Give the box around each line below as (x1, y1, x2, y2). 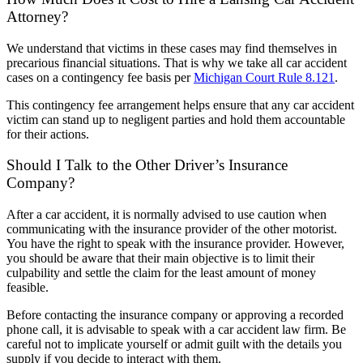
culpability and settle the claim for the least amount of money (6, 266, 316, 280)
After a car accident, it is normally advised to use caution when (6, 207, 327, 222)
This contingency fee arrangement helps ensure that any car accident (6, 97, 354, 112)
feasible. (6, 280, 49, 295)
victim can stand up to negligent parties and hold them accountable (6, 112, 345, 126)
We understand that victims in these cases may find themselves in (6, 41, 337, 55)
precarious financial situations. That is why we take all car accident (6, 55, 347, 70)
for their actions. (6, 126, 89, 141)
